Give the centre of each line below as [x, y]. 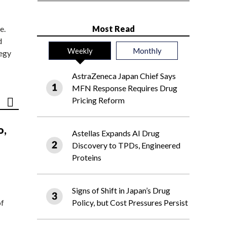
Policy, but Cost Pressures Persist [130, 203]
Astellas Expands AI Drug [116, 133]
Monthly [147, 51]
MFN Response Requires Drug [125, 88]
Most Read [113, 29]
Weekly [80, 51]
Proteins [87, 158]
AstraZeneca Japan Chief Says [124, 76]
